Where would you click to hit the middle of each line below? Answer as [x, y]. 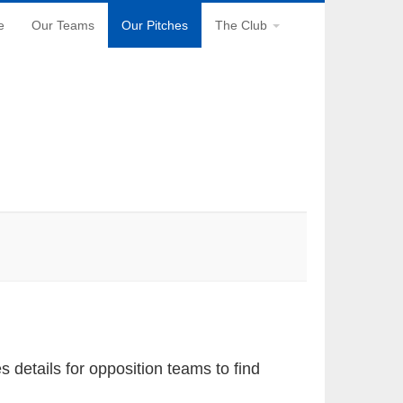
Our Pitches [155, 25]
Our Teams [63, 25]
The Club [243, 25]
